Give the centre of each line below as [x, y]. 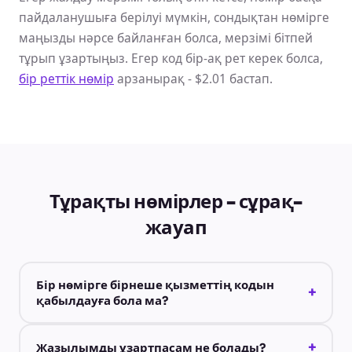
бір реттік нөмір [66, 78]
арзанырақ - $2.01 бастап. [193, 78]
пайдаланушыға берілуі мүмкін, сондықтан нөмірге [174, 17]
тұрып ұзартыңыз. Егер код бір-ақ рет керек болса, [171, 58]
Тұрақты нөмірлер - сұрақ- [176, 202]
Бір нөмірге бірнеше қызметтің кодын [155, 285]
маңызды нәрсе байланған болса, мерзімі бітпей [166, 37]
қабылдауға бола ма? [102, 301]
